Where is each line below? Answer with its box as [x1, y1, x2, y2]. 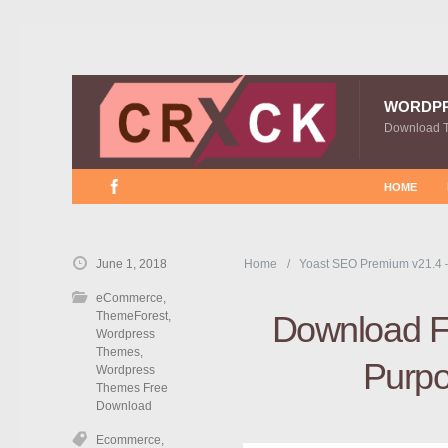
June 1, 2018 [96, 257, 167, 271]
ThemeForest [96, 309, 168, 323]
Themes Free [96, 381, 168, 395]
